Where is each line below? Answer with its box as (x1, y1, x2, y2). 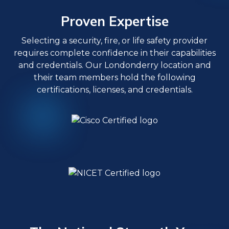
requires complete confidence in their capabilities (13, 48, 216, 58)
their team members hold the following (33, 72, 196, 82)
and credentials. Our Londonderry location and (18, 60, 211, 70)
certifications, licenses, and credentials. (36, 84, 193, 95)
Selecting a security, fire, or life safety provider (21, 35, 208, 45)
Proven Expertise (60, 12, 169, 30)
